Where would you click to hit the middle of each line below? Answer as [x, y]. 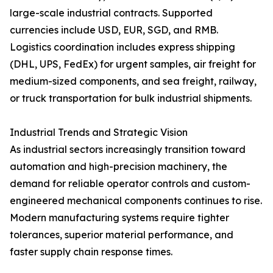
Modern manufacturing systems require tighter [119, 218]
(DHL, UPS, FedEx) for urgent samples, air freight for [133, 64]
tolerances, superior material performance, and [122, 235]
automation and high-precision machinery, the [119, 167]
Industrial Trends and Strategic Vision [99, 133]
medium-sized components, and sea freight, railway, [133, 81]
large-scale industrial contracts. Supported [111, 13]
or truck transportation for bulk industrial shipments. [131, 98]
